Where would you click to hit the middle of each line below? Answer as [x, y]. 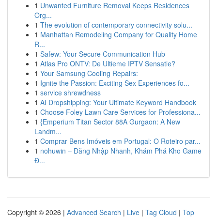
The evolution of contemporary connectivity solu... [116, 25]
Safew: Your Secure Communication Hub [103, 54]
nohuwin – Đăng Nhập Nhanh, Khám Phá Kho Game [121, 151]
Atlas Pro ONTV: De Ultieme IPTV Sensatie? [108, 63]
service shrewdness [70, 93]
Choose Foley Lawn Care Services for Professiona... [120, 112]
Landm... [48, 131]
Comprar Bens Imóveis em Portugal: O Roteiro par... [120, 141]
